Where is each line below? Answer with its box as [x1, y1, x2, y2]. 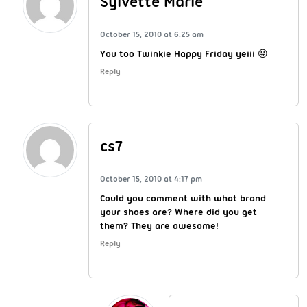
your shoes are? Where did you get [100, 206, 257, 217]
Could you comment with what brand [100, 192, 266, 204]
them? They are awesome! [100, 219, 219, 231]
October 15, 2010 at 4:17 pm [100, 173, 202, 184]
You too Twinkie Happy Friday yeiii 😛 [100, 47, 268, 59]
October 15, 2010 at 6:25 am [100, 29, 204, 39]
